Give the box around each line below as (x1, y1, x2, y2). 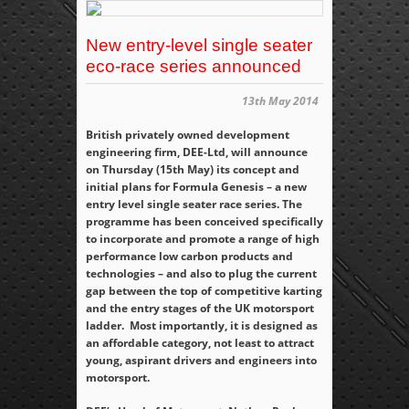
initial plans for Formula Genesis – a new (86, 179, 307, 195)
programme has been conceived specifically (86, 214, 323, 230)
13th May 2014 (241, 93, 319, 110)
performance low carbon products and (86, 248, 293, 265)
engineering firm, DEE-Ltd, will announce (86, 144, 308, 161)
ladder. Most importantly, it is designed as (86, 318, 318, 334)
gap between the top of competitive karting (86, 283, 322, 299)
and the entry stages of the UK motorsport (86, 300, 314, 317)
